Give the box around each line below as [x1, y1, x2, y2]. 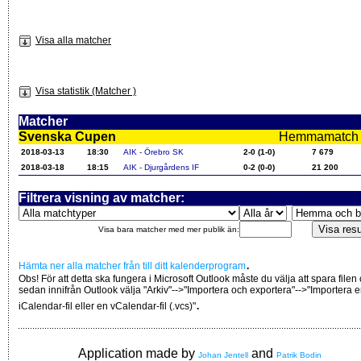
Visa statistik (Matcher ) [35, 85, 136, 97]
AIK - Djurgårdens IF [123, 162, 199, 172]
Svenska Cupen [19, 129, 116, 143]
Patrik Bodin [276, 350, 322, 359]
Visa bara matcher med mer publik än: [98, 224, 239, 234]
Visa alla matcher [35, 34, 111, 46]
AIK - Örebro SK [123, 147, 184, 156]
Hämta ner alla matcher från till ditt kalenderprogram [19, 259, 246, 272]
